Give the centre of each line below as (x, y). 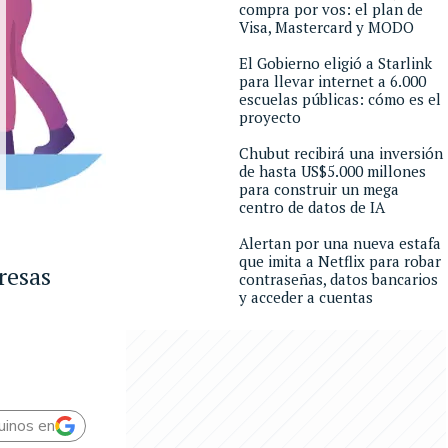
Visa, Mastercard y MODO (326, 27)
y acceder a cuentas (306, 297)
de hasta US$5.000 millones (332, 171)
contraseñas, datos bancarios (338, 279)
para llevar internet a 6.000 (332, 81)
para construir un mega (319, 189)
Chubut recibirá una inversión (341, 153)
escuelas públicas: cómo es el (340, 99)
